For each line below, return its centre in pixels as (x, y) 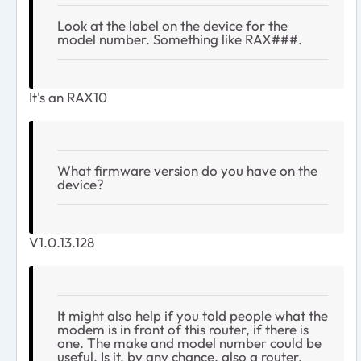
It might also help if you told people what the (193, 315)
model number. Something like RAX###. (180, 39)
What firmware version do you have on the (187, 170)
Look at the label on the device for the (172, 25)
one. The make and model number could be (189, 342)
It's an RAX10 (68, 97)
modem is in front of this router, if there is (183, 329)
